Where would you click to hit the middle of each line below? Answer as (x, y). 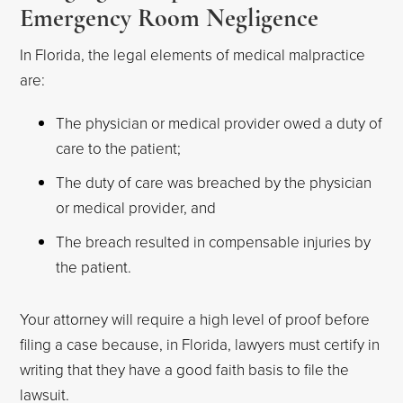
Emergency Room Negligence (170, 18)
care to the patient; (119, 148)
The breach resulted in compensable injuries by (214, 242)
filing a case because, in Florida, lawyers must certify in (200, 344)
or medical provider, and (136, 207)
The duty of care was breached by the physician (214, 182)
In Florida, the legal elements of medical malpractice (193, 54)
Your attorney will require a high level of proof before (195, 319)
